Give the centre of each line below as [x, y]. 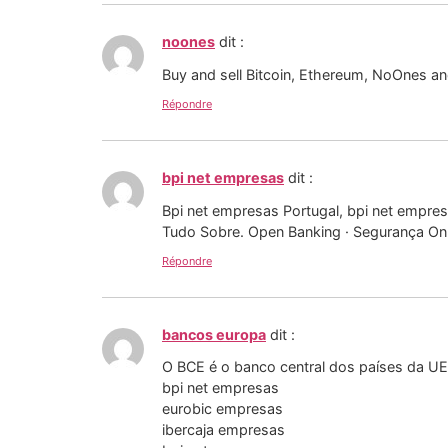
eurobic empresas [222, 409]
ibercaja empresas [223, 430]
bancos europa [214, 334]
